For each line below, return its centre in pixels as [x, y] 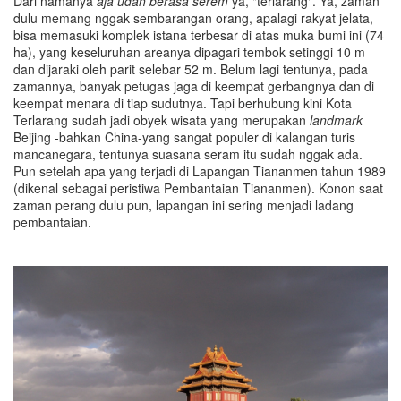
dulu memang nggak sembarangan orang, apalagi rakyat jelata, [193, 17]
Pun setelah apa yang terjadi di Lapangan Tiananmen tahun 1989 [200, 171]
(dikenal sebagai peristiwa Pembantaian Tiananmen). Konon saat [198, 188]
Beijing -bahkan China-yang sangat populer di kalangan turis [184, 137]
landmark [336, 119]
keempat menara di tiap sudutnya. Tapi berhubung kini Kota [183, 102]
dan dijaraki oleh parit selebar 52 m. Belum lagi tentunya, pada [191, 68]
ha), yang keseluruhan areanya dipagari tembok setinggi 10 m [189, 51]
